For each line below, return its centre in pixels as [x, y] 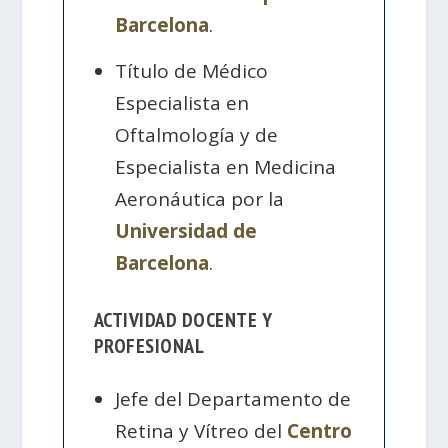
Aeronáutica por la [200, 198]
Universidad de [186, 230]
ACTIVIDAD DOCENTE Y [183, 320]
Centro [320, 430]
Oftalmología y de [197, 134]
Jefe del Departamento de [233, 398]
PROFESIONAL [149, 346]
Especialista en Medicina [226, 166]
